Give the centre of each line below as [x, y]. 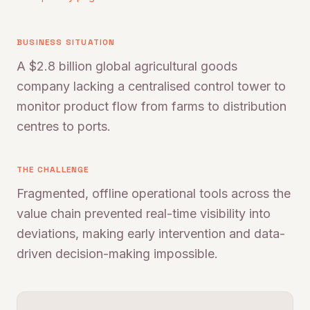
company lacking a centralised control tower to [151, 86]
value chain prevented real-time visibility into [144, 213]
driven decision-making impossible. [117, 254]
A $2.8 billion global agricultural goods [127, 66]
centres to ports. [64, 126]
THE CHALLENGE [53, 170]
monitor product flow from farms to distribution [152, 106]
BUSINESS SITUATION [66, 42]
